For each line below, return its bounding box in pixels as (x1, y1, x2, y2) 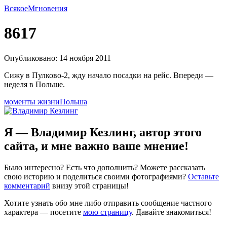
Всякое (4, 4, 28, 13)
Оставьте (188, 172, 219, 181)
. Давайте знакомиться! (132, 207, 211, 216)
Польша (60, 97, 87, 106)
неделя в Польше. (4, 80, 65, 89)
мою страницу (83, 207, 132, 216)
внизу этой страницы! (50, 181, 129, 190)
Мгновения (28, 4, 67, 13)
